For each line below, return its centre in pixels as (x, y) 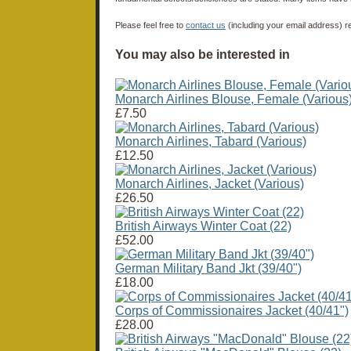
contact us (206, 25)
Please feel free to (150, 25)
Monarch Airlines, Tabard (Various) (211, 142)
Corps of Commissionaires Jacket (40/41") (232, 311)
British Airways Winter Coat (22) (203, 226)
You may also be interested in (203, 55)
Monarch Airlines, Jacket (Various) (210, 184)
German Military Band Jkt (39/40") (208, 269)
